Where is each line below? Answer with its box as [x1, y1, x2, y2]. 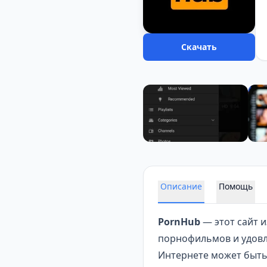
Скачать [181, 41, 217, 52]
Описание [160, 181, 202, 192]
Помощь [219, 181, 253, 192]
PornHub [158, 215, 200, 228]
